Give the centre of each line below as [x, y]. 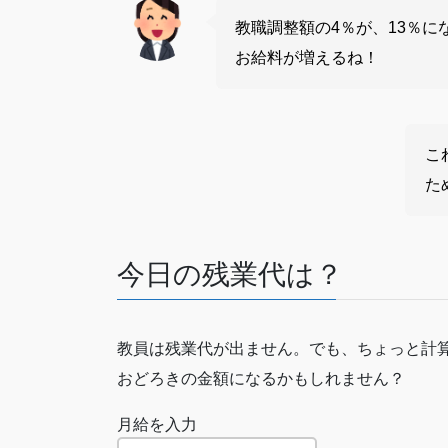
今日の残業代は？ [230, 275]
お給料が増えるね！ [307, 58]
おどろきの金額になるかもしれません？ [261, 378]
